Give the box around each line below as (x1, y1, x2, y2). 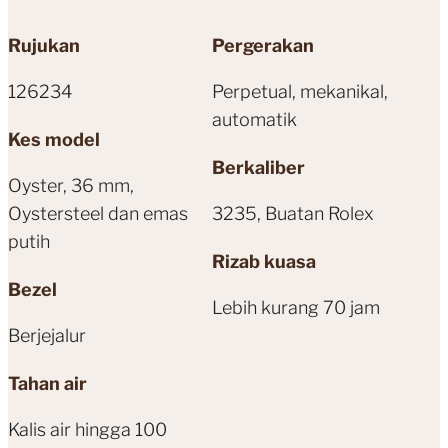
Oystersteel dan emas (8, 203, 188, 225)
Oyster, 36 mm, (8, 175, 134, 197)
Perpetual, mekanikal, (212, 81, 389, 103)
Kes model (8, 129, 100, 151)
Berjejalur (8, 325, 86, 347)
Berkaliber (212, 157, 306, 179)
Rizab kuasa (212, 251, 317, 273)
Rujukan (8, 35, 80, 57)
